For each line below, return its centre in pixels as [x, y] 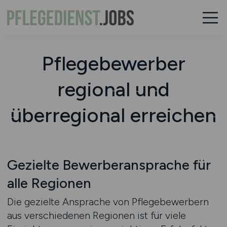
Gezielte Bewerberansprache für [109, 165]
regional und [113, 89]
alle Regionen [49, 183]
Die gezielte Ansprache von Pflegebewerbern [108, 202]
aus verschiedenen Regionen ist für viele [96, 215]
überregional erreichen [113, 115]
